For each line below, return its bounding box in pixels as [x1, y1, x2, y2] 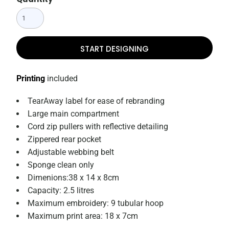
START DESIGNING [80, 43, 149, 54]
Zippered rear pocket [28, 134, 102, 145]
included [45, 74, 78, 84]
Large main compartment [28, 109, 120, 119]
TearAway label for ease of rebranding [28, 96, 165, 106]
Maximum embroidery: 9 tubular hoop [28, 198, 164, 209]
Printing [16, 74, 45, 84]
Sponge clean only [28, 160, 95, 170]
